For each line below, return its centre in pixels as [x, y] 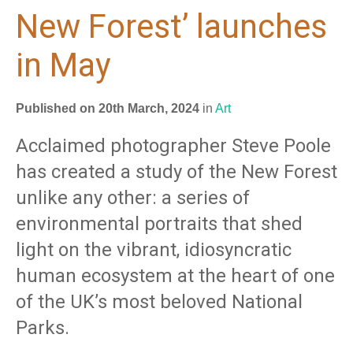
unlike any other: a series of [133, 198]
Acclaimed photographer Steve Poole [173, 146]
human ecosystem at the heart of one [175, 276]
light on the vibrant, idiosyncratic [154, 250]
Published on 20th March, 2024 [108, 108]
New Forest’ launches [171, 26]
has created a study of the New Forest [176, 172]
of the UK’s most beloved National [159, 302]
